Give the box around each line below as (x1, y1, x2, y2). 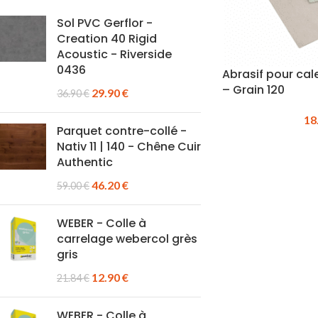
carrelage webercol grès (57, 231, 197, 247)
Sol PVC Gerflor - (57, 15, 153, 31)
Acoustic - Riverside (57, 46, 172, 62)
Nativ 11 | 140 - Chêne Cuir (57, 138, 201, 155)
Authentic (57, 154, 113, 170)
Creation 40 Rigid (57, 31, 157, 47)
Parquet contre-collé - (57, 123, 187, 139)
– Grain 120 (221, 81, 285, 98)
